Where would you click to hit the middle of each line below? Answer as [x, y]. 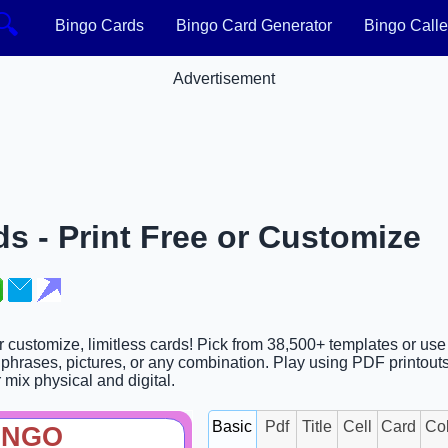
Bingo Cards [99, 25]
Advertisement [224, 78]
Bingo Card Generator [253, 25]
